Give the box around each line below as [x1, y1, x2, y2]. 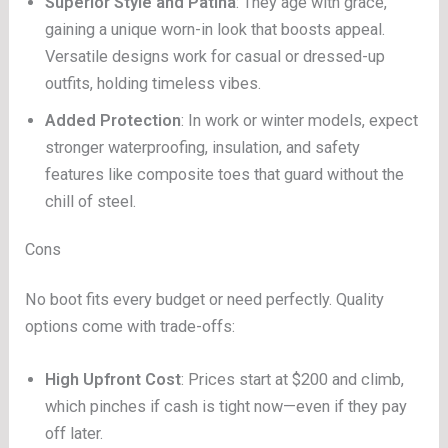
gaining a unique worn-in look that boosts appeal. [45, 19, 386, 39]
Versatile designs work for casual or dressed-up [45, 46, 386, 66]
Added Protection [45, 110, 182, 130]
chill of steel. [45, 191, 137, 211]
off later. [45, 424, 104, 444]
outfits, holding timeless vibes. [45, 73, 262, 93]
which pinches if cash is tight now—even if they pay [45, 397, 408, 417]
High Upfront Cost [45, 370, 182, 390]
